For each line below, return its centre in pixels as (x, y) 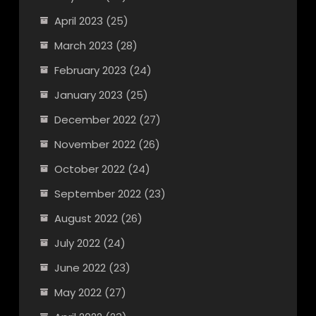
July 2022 (77, 243)
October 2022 (89, 169)
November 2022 (95, 144)
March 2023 (83, 45)
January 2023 (88, 95)
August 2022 (86, 218)
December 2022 (95, 119)
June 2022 (80, 267)
